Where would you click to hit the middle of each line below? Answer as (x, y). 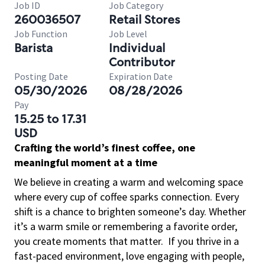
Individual (137, 48)
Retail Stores (144, 20)
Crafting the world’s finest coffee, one (105, 148)
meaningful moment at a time (86, 162)
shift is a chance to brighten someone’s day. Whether (130, 211)
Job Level (128, 34)
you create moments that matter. (89, 241)
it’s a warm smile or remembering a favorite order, (126, 226)
